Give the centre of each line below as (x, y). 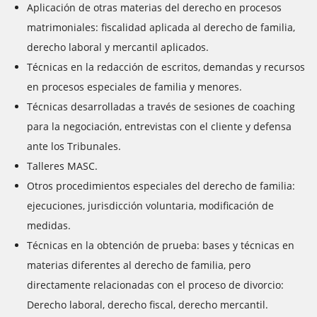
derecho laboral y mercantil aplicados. (118, 47)
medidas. (49, 225)
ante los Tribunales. (74, 146)
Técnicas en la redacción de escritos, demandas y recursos (166, 67)
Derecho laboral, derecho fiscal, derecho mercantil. (148, 305)
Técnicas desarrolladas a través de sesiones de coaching (161, 106)
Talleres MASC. (62, 166)
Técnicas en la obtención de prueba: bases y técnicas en (161, 245)
